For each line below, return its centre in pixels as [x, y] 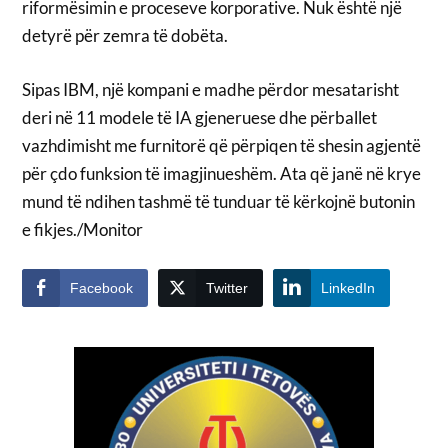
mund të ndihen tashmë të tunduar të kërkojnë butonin [219, 201]
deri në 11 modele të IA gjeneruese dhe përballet [200, 117]
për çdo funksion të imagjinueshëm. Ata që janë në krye [222, 173]
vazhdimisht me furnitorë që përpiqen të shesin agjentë [222, 145]
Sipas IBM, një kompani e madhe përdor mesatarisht [211, 89]
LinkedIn [348, 288]
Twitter [227, 288]
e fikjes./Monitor [83, 229]
